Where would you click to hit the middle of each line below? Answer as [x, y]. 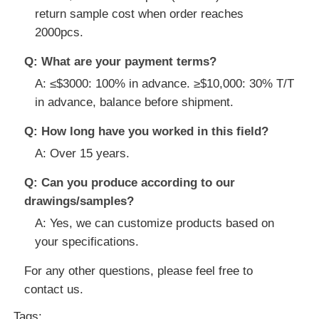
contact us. [54, 290]
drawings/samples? [79, 202]
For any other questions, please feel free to [139, 271]
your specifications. [87, 242]
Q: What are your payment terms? [121, 62]
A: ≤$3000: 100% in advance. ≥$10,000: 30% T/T [165, 84]
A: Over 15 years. [83, 154]
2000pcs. [59, 33]
